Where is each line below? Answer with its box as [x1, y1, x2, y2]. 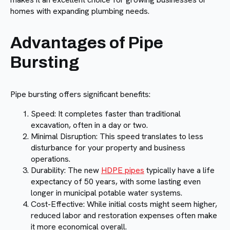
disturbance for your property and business [31, 142, 185, 153]
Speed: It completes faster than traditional [31, 108, 181, 119]
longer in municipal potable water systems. [31, 187, 182, 198]
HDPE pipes [101, 164, 144, 176]
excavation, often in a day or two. [31, 119, 148, 130]
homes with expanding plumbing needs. [10, 5, 149, 16]
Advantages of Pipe [10, 33, 163, 52]
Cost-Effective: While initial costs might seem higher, [31, 198, 217, 209]
